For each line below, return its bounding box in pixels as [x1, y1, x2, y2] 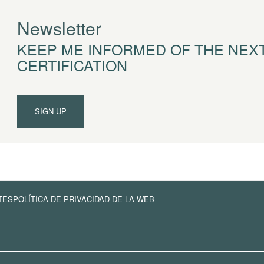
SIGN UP [34, 105, 67, 117]
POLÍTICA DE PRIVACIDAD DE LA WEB [12, 193, 154, 205]
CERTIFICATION [16, 54, 127, 75]
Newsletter [16, 15, 101, 41]
